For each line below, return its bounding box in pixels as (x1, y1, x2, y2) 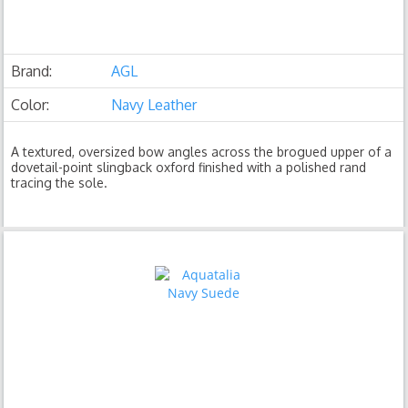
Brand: (11, 62, 53, 80)
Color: (11, 96, 50, 114)
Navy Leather (111, 96, 198, 114)
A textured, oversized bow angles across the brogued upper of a (11, 144, 393, 159)
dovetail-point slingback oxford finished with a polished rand (11, 159, 367, 175)
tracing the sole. (11, 175, 108, 190)
